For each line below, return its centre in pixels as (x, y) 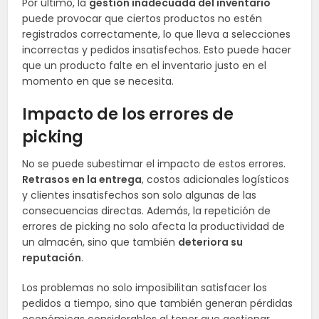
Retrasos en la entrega (82, 180)
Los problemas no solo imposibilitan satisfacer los (145, 288)
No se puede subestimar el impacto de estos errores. (154, 164)
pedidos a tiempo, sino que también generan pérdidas (158, 304)
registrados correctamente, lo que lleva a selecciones (157, 35)
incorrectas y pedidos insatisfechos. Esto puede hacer (157, 50)
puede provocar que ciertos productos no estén (142, 19)
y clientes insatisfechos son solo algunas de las (140, 195)
